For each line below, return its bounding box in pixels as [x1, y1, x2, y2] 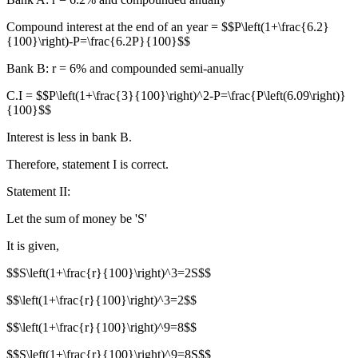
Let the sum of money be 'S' [6, 212, 147, 226]
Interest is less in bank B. [6, 130, 132, 145]
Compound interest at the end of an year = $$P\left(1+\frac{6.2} [6, 20, 329, 34]
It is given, [6, 239, 59, 253]
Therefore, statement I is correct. [6, 157, 169, 172]
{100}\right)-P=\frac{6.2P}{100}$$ [6, 34, 190, 49]
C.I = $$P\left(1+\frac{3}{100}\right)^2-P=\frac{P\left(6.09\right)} [6, 89, 346, 103]
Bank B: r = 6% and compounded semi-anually [6, 62, 244, 76]
